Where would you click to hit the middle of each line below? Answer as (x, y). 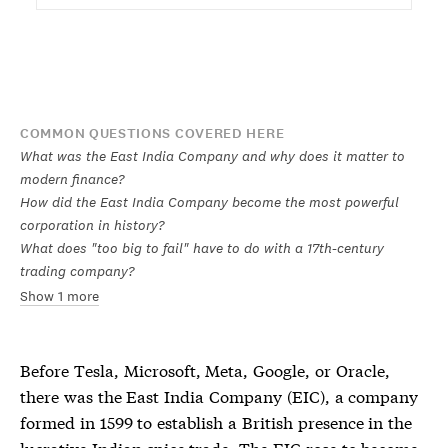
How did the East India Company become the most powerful (209, 202)
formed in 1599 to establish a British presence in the (216, 421)
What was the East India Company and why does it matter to (212, 156)
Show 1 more (59, 296)
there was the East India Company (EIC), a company (219, 395)
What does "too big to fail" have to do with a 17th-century (202, 248)
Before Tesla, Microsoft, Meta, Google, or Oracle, (205, 369)
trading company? (77, 271)
